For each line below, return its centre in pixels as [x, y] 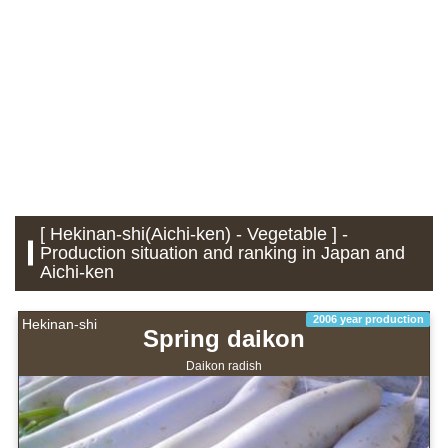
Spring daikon [224, 339]
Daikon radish [224, 365]
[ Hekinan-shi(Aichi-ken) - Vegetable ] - [194, 233]
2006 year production [368, 318]
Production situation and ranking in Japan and [223, 252]
